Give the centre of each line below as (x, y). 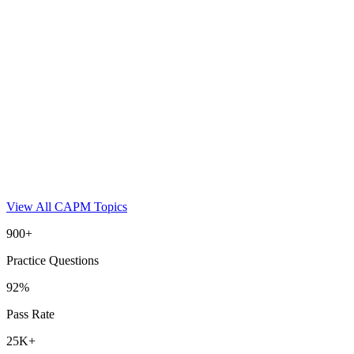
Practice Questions (53, 260)
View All (30, 206)
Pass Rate (30, 314)
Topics (109, 206)
